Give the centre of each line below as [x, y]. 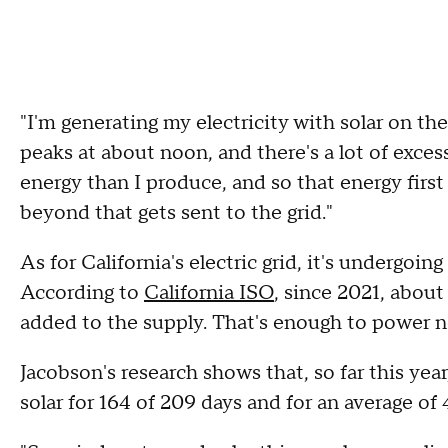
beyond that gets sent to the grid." [176, 213]
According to [82, 293]
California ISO [209, 293]
